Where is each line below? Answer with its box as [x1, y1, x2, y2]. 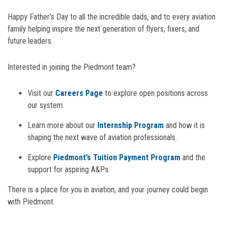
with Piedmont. [8, 197, 55, 207]
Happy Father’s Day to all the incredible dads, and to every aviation [8, 12, 215, 22]
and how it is [164, 121, 205, 131]
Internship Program [97, 121, 164, 131]
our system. [28, 100, 64, 110]
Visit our [28, 88, 55, 98]
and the [180, 153, 205, 163]
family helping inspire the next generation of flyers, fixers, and [8, 24, 199, 34]
